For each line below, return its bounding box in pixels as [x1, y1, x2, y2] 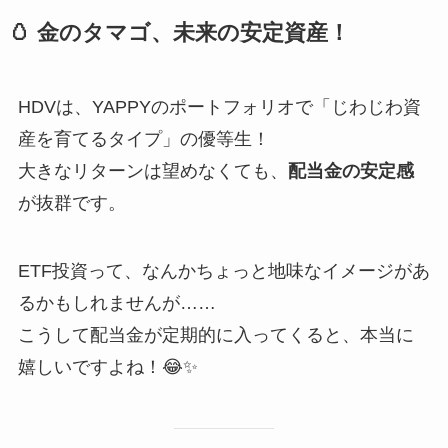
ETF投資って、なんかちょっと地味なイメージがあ [17, 260, 430, 281]
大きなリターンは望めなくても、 [17, 161, 288, 182]
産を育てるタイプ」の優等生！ [17, 129, 270, 150]
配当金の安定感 [287, 161, 414, 182]
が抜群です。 [17, 193, 126, 214]
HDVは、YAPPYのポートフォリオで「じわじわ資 [17, 97, 421, 118]
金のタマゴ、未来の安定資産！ [36, 21, 350, 46]
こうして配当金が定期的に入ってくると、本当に [17, 324, 414, 345]
